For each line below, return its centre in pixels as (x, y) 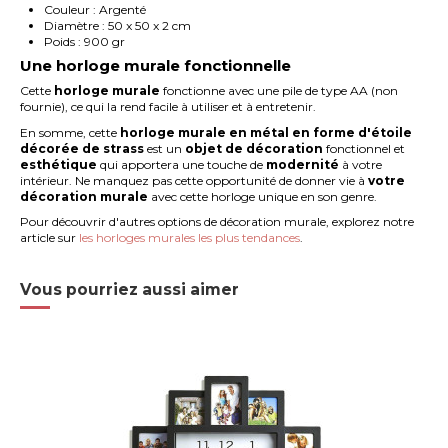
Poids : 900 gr (85, 42)
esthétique (59, 164)
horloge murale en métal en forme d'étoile (266, 132)
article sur (50, 238)
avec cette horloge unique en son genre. (263, 196)
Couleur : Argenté (95, 10)
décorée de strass (82, 148)
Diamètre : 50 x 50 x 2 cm (118, 26)
